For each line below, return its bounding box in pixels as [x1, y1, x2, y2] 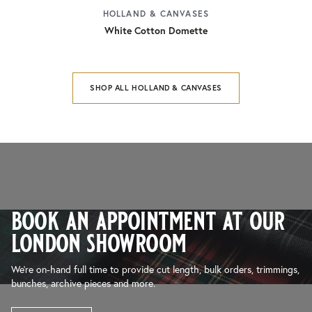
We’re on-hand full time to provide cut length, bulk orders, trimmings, [11, 263, 299, 276]
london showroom [11, 224, 186, 261]
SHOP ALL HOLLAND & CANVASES [90, 83, 222, 93]
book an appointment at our [11, 202, 286, 239]
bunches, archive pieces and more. [11, 277, 155, 290]
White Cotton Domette [104, 24, 208, 37]
